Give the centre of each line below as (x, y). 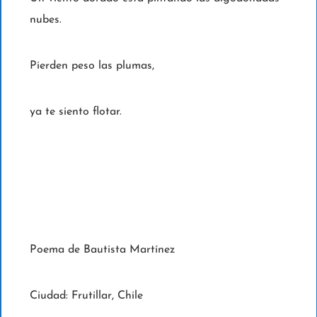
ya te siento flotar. (75, 112)
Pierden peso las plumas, (93, 66)
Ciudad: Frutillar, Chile (88, 296)
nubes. (45, 20)
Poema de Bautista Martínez (102, 250)
